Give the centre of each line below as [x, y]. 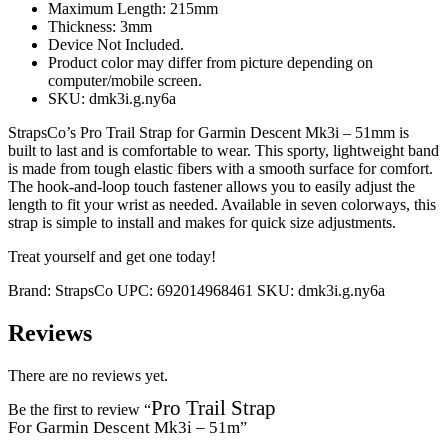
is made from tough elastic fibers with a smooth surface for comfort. [220, 168]
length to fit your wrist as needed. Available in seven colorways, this [222, 204]
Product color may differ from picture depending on [210, 62]
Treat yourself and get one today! [112, 256]
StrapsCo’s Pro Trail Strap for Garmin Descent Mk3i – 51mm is [208, 132]
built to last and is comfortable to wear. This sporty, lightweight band [223, 150]
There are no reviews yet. [88, 375]
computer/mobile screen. [125, 80]
